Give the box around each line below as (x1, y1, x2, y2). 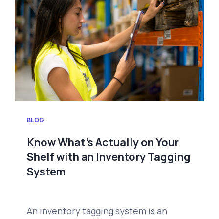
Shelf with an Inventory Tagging (27, 150, 191, 165)
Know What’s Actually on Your (27, 135, 179, 150)
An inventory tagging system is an (27, 205, 167, 217)
